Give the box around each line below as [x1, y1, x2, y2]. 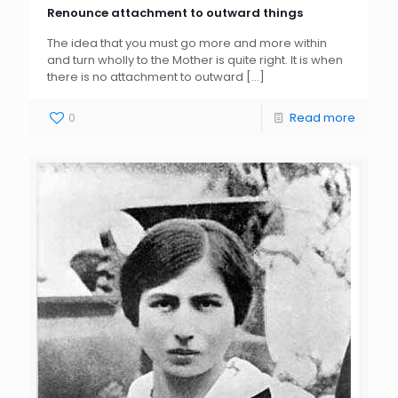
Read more [290, 109, 355, 127]
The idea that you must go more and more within [47, 35, 327, 52]
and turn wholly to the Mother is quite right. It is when [47, 52, 343, 69]
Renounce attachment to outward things [47, 4, 303, 22]
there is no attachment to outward [47, 68, 243, 86]
